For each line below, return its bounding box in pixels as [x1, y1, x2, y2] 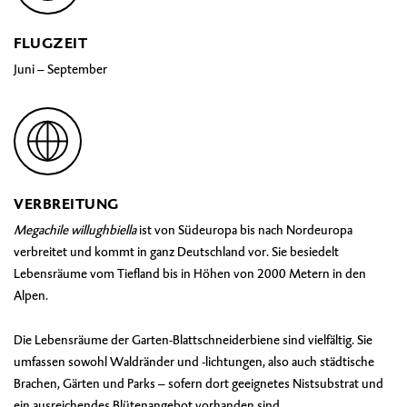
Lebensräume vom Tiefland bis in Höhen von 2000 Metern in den [14, 264, 366, 282]
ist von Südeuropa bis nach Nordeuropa [136, 221, 352, 238]
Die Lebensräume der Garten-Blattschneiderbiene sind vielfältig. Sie [14, 331, 372, 348]
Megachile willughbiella [14, 221, 136, 238]
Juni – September [14, 60, 107, 77]
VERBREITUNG [14, 194, 119, 213]
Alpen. [14, 286, 48, 303]
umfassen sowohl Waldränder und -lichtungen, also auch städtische [14, 352, 374, 370]
